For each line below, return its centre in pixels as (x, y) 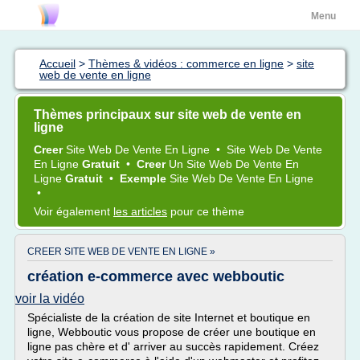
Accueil (57, 63)
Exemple (145, 178)
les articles (140, 211)
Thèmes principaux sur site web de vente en (168, 115)
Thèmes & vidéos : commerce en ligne (186, 63)
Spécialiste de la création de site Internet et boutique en (169, 317)
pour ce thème (206, 211)
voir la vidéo (50, 299)
